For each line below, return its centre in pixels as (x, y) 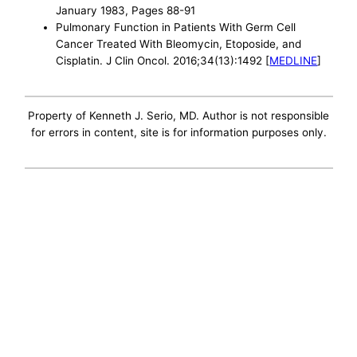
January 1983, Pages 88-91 (126, 11)
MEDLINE (294, 61)
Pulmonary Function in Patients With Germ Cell (176, 27)
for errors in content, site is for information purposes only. (178, 133)
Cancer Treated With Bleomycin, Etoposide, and (179, 44)
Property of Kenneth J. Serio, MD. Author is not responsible (178, 116)
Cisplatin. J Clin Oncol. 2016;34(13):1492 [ (163, 61)
